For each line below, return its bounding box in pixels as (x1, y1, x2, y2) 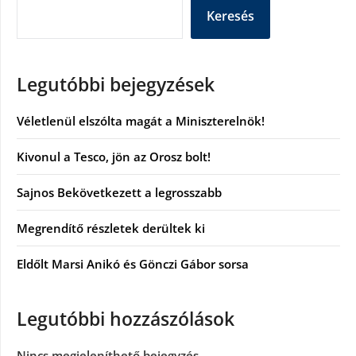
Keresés (207, 6, 254, 25)
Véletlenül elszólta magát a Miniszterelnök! (17, 112, 265, 129)
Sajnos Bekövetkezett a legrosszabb (17, 184, 222, 200)
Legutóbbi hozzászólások (17, 306, 234, 331)
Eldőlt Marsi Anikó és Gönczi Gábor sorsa (17, 255, 249, 272)
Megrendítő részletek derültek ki (17, 219, 205, 236)
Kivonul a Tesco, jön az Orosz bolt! (17, 148, 211, 164)
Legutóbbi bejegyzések (17, 72, 215, 97)
